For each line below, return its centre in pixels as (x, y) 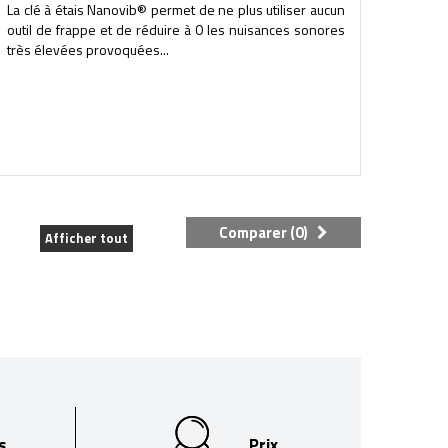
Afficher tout (86, 238)
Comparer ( (257, 232)
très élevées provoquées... (87, 49)
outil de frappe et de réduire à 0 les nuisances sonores (175, 29)
